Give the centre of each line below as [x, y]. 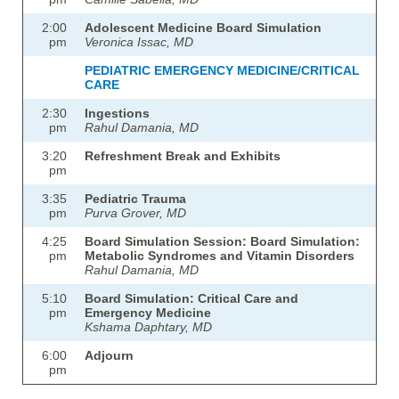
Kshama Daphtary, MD [148, 327]
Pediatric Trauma [135, 199]
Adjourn [109, 356]
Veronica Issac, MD [139, 42]
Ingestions [117, 114]
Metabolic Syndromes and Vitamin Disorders [220, 256]
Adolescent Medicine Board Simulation [203, 28]
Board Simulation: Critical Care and [191, 299]
